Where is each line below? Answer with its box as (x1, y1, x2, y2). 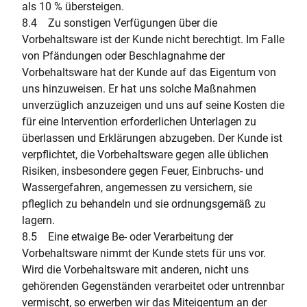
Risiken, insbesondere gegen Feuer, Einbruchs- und (22, 164, 264, 177)
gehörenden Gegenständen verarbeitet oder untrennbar (22, 280, 284, 293)
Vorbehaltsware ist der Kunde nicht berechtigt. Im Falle (22, 33, 284, 46)
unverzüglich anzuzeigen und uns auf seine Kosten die (22, 99, 284, 112)
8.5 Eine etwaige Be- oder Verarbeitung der (22, 230, 233, 243)
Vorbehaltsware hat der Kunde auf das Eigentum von (22, 66, 276, 79)
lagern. (22, 214, 58, 227)
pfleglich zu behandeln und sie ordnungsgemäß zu (22, 197, 266, 210)
